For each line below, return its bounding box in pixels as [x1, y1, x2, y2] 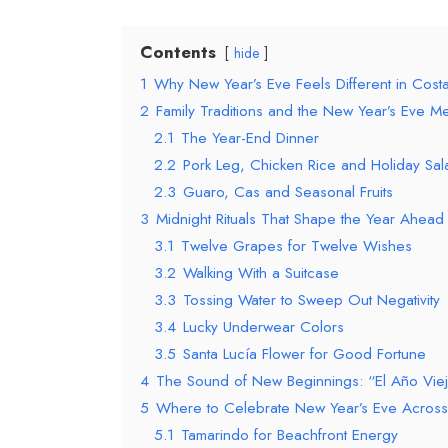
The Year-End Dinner [181, 126, 319, 149]
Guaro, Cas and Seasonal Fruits [183, 180, 393, 203]
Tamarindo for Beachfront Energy [181, 423, 398, 446]
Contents [140, 39, 216, 64]
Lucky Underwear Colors [183, 315, 344, 338]
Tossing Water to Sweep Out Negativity [183, 288, 440, 311]
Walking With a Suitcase [183, 261, 339, 284]
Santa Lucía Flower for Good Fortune [183, 342, 426, 365]
